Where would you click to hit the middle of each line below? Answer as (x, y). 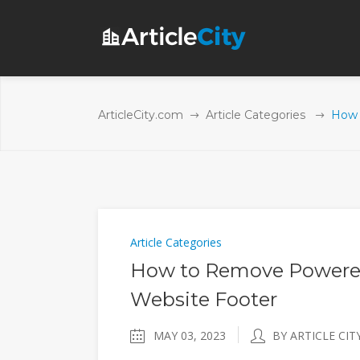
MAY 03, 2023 (190, 335)
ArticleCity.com (141, 115)
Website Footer (204, 299)
